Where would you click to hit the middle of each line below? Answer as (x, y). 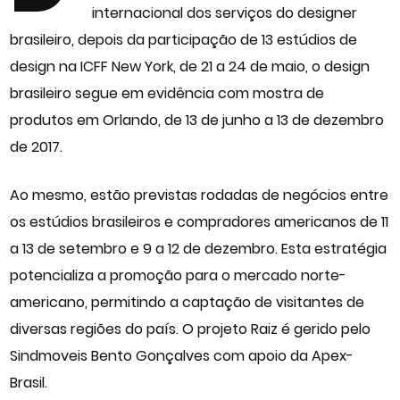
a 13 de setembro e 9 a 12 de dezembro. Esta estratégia (199, 248)
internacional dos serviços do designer (225, 12)
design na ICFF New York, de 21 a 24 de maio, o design (190, 66)
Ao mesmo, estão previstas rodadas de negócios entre (200, 195)
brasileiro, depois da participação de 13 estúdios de (184, 39)
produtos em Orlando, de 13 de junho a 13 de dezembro (197, 120)
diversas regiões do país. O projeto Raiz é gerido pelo (191, 329)
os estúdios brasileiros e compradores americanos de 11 (200, 221)
